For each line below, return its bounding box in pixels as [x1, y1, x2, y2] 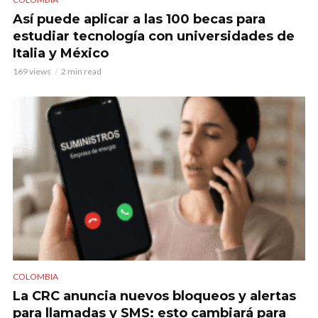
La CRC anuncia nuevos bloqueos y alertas [13, 287, 296, 304]
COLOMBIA [13, 270, 58, 282]
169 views [13, 65, 51, 77]
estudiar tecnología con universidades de [13, 28, 295, 44]
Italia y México [13, 45, 109, 61]
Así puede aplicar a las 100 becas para [13, 11, 265, 27]
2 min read [61, 65, 102, 77]
